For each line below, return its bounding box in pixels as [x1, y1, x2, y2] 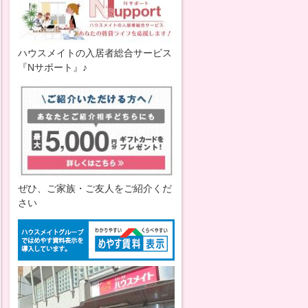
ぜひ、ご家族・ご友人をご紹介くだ [18, 183, 172, 194]
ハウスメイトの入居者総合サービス [18, 47, 172, 58]
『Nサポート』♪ [18, 62, 87, 73]
